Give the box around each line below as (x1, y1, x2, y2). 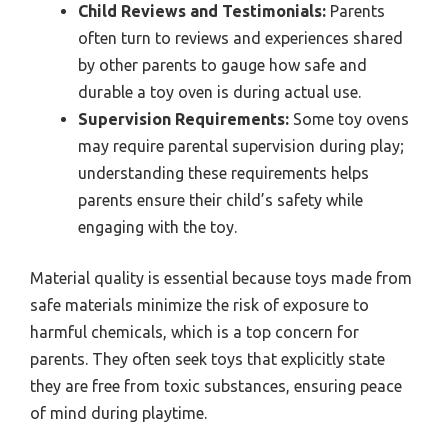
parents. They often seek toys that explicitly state (30, 350, 385, 369)
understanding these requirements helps (78, 164, 369, 183)
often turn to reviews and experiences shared (78, 29, 403, 48)
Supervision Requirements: (78, 110, 289, 129)
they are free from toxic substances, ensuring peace (30, 377, 402, 396)
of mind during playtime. (30, 404, 207, 423)
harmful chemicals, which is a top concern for (30, 323, 359, 342)
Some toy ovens (289, 110, 409, 129)
